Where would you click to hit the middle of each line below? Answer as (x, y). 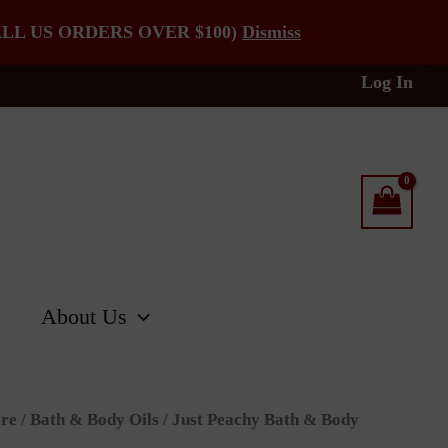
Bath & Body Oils (94, 419)
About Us (84, 316)
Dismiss (271, 32)
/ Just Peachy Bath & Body (259, 419)
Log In (387, 81)
